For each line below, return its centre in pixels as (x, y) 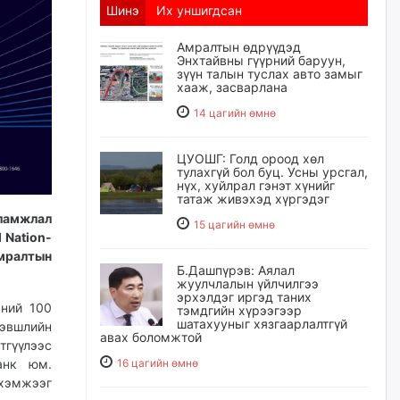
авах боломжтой (151, 337)
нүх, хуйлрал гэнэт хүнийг (256, 185)
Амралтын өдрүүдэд (239, 47)
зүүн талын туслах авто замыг (270, 74)
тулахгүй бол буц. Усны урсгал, (272, 172)
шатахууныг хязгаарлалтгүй (262, 324)
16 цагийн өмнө (158, 363)
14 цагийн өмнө (235, 113)
